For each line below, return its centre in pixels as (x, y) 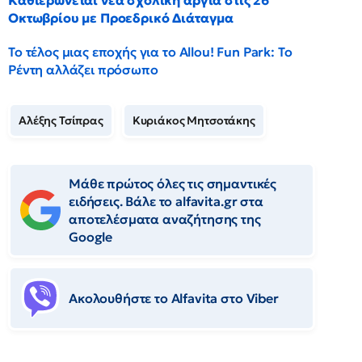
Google (91, 237)
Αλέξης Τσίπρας (61, 120)
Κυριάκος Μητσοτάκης (194, 120)
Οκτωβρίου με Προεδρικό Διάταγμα (121, 18)
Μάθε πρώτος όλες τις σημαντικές (173, 183)
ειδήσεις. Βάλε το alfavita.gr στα (166, 201)
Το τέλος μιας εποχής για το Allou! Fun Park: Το (150, 52)
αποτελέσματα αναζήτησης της (165, 219)
